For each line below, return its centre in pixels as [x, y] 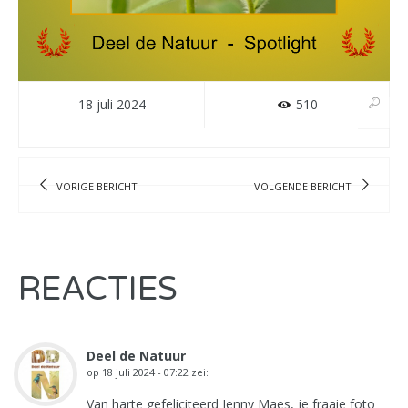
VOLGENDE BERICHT [302, 186]
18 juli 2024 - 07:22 [145, 372]
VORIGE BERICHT [97, 186]
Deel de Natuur [136, 356]
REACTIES [98, 289]
